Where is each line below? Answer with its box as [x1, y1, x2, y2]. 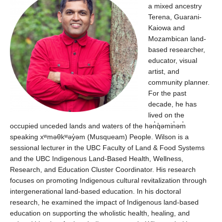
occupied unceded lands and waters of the [10, 122, 145, 130]
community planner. [148, 78, 210, 86]
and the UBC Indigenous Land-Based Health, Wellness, [10, 155, 183, 163]
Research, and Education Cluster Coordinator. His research [10, 166, 196, 173]
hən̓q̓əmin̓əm [145, 122, 186, 130]
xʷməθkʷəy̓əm [40, 133, 85, 141]
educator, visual [148, 56, 197, 64]
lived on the [148, 111, 184, 119]
